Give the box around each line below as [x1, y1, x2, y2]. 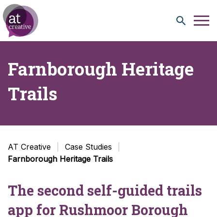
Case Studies [65, 142, 112, 152]
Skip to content [9, 5, 65, 15]
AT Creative [8, 142, 51, 152]
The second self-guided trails [8, 181, 202, 200]
